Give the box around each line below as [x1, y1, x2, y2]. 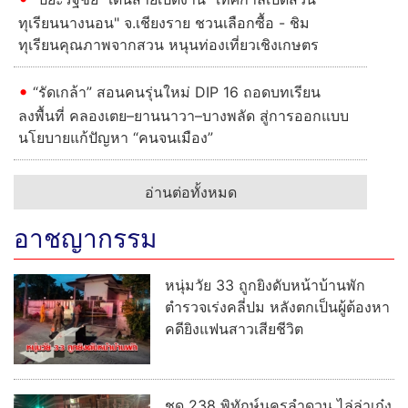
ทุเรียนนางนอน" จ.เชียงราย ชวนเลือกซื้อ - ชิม [18, 13, 310, 32]
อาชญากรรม [14, 222, 157, 254]
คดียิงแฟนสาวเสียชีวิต [165, 319, 303, 338]
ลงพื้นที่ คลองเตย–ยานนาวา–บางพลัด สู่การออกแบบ [18, 106, 349, 125]
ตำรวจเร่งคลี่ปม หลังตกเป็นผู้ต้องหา [165, 297, 390, 316]
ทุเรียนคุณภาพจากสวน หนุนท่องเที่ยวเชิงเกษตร [18, 35, 323, 54]
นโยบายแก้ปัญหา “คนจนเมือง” [18, 127, 213, 147]
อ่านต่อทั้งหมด [144, 182, 237, 201]
